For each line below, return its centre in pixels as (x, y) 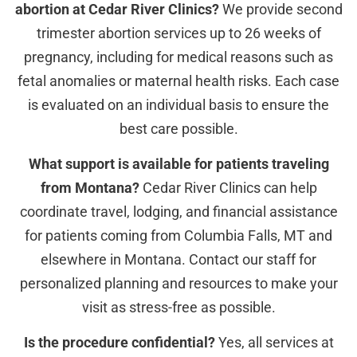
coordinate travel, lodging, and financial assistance (178, 212)
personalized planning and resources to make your (178, 284)
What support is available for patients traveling (178, 164)
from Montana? (90, 188)
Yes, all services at (274, 343)
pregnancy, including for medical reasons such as (178, 57)
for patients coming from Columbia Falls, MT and (178, 236)
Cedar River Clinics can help (228, 188)
